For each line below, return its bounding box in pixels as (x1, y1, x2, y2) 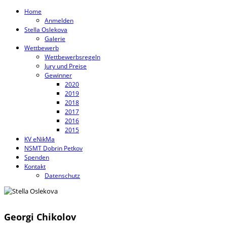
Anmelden (45, 16, 73, 25)
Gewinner (45, 71, 72, 80)
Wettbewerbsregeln (45, 53, 100, 61)
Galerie (45, 34, 65, 43)
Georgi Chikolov (4, 210, 76, 223)
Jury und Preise (45, 62, 87, 70)
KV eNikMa (24, 135, 55, 143)
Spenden (24, 153, 49, 162)
